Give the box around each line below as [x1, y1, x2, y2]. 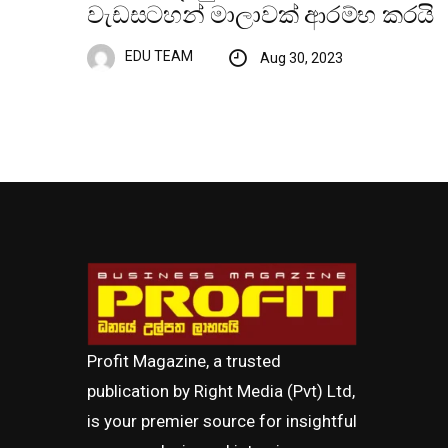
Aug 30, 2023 [259, 49, 343, 66]
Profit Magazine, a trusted [87, 351, 281, 372]
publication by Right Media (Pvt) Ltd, [87, 381, 355, 402]
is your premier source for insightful [87, 411, 357, 432]
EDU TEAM [125, 48, 193, 65]
